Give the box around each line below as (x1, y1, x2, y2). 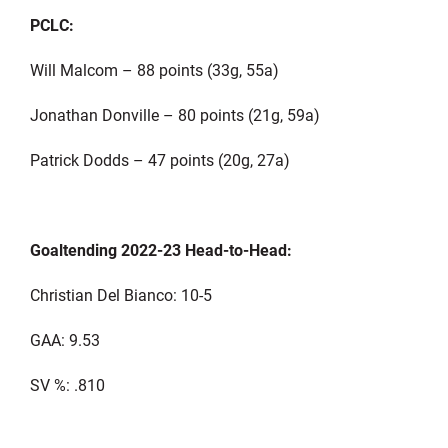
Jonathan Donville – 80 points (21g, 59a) (29, 103, 320, 125)
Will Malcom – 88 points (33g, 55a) (29, 58, 279, 80)
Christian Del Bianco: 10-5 (29, 283, 212, 305)
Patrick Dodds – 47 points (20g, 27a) (29, 148, 290, 170)
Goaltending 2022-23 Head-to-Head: (29, 238, 292, 260)
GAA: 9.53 (29, 328, 100, 350)
